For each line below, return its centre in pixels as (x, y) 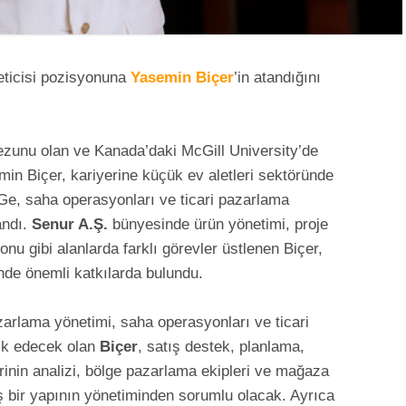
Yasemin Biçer (182, 77)
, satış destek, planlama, (221, 347)
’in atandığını (277, 77)
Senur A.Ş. (70, 224)
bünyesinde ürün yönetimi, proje (218, 224)
